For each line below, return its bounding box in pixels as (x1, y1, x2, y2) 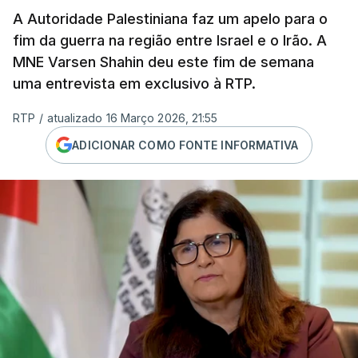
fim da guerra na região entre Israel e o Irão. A (13, 32, 327, 49)
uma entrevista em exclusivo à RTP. (13, 75, 256, 92)
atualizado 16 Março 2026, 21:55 (47, 111, 218, 125)
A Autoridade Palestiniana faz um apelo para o (13, 10, 328, 27)
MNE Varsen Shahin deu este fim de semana (13, 54, 314, 70)
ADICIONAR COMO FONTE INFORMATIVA (72, 137, 299, 152)
